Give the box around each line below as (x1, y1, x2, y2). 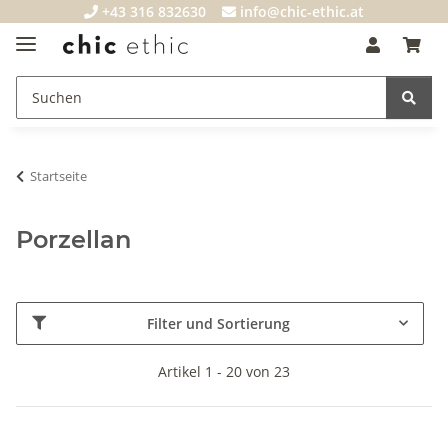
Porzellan (16, 224, 131, 254)
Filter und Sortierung (147, 313, 290, 333)
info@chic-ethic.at (240, 2, 364, 21)
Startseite (30, 166, 87, 185)
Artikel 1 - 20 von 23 (158, 361, 290, 381)
